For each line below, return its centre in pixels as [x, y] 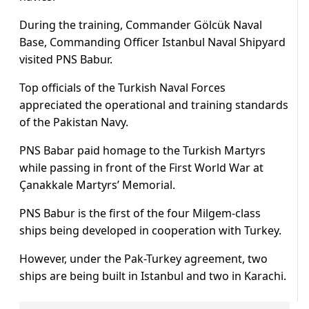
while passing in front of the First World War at [141, 168]
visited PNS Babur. [66, 60]
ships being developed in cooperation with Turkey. [150, 231]
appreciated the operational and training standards [154, 105]
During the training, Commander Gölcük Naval [141, 25]
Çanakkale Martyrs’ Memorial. [97, 185]
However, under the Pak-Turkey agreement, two [143, 259]
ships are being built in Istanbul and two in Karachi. [153, 276]
